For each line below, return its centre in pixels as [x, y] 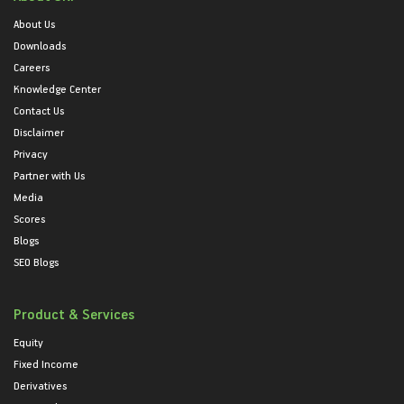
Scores [29, 218]
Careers [32, 67]
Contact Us [39, 110]
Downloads [40, 45]
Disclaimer [39, 132]
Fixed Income [46, 363]
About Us [34, 23]
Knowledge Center [57, 88]
